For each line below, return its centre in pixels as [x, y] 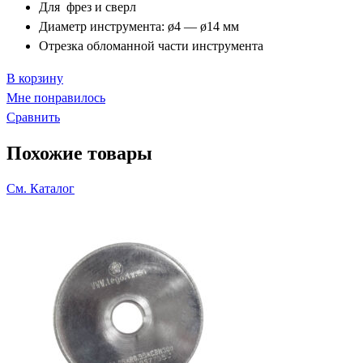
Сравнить [33, 117]
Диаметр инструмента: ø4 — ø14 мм [139, 26]
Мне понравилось [56, 98]
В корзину [35, 78]
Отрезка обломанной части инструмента [151, 46]
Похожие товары [79, 153]
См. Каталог [41, 188]
